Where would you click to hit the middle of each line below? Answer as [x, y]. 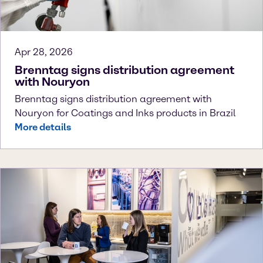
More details [43, 127]
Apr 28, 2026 [44, 52]
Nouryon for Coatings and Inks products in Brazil [125, 113]
